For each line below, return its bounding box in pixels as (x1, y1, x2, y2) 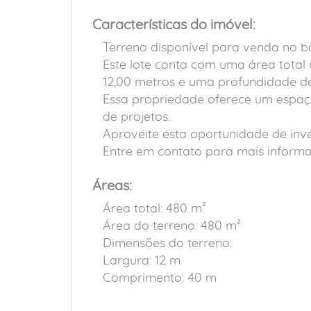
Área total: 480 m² (103, 203, 206, 215)
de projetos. (103, 111, 170, 124)
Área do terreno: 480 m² (103, 220, 241, 233)
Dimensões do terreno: (103, 237, 232, 250)
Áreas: (92, 179, 132, 193)
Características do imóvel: (92, 18, 255, 32)
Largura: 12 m (103, 255, 180, 267)
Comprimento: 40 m (103, 272, 217, 285)
